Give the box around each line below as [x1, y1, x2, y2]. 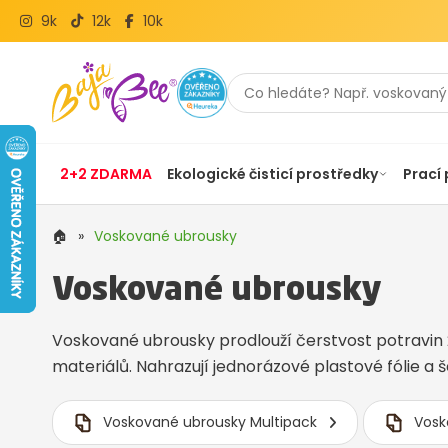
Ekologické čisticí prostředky [166, 164, 378, 185]
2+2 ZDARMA [59, 164, 152, 185]
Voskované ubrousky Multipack [103, 412, 317, 433]
